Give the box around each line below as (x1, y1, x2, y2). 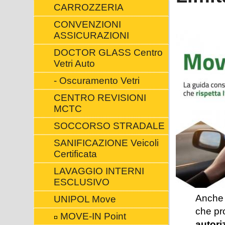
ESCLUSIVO (53, 177, 109, 187)
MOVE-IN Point (57, 211, 126, 221)
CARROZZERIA (53, 2, 124, 13)
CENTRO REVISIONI (53, 92, 146, 103)
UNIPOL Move (53, 194, 116, 204)
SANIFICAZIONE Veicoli (53, 138, 159, 148)
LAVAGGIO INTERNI (53, 166, 144, 176)
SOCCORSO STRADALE (53, 121, 165, 131)
